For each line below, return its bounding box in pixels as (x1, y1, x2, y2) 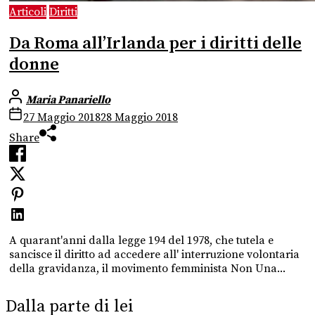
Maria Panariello (26, 92, 110, 107)
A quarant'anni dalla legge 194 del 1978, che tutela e (9, 233, 274, 247)
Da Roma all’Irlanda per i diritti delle (9, 32, 302, 54)
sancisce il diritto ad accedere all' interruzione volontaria (9, 247, 300, 262)
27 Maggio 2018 (23, 110, 101, 124)
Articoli (9, 4, 46, 19)
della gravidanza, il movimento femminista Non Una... (9, 261, 285, 276)
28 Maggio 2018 (101, 110, 178, 124)
